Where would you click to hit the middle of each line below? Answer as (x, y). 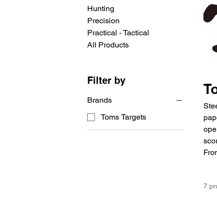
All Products (108, 45)
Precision (103, 21)
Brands (100, 100)
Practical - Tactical (118, 33)
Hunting (101, 9)
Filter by (106, 81)
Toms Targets (124, 117)
